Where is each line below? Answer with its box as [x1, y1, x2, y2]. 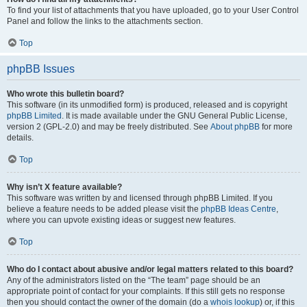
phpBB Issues [7, 63, 75, 75]
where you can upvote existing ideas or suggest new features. [7, 215, 236, 225]
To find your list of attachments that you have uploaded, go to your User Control [7, 5, 299, 15]
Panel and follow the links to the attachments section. [7, 16, 203, 26]
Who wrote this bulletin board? [7, 89, 124, 99]
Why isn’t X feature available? [7, 182, 122, 192]
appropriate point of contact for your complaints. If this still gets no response [7, 286, 285, 296]
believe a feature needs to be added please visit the [7, 204, 201, 214]
